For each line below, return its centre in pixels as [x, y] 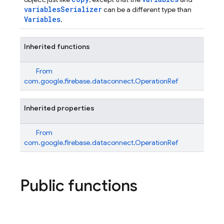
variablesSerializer [63, 9]
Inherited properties [59, 108]
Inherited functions [57, 46]
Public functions [79, 185]
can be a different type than [147, 9]
